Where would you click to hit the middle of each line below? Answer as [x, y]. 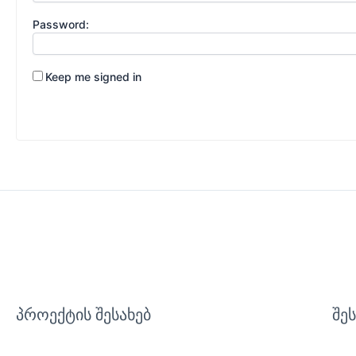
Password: [61, 24]
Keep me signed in [93, 76]
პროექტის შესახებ [83, 315]
